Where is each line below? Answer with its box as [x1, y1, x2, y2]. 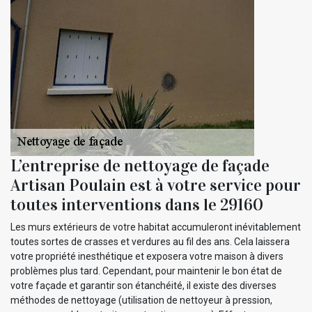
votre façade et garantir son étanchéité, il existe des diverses [10, 280, 276, 292]
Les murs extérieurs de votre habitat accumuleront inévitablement [10, 221, 301, 233]
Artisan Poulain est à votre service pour [10, 175, 301, 196]
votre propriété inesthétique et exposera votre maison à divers [10, 251, 283, 263]
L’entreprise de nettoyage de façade [10, 155, 270, 177]
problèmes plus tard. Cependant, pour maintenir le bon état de [10, 265, 282, 277]
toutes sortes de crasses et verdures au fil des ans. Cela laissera [10, 236, 290, 248]
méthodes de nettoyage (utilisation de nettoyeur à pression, [10, 295, 272, 306]
